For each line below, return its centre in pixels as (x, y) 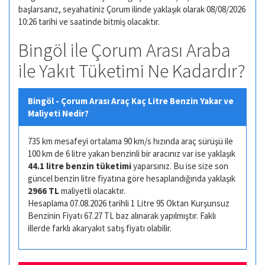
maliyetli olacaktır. (92, 190)
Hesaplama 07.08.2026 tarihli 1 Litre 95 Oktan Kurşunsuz (129, 203)
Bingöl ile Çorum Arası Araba (125, 50)
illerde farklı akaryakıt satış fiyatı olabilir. (100, 228)
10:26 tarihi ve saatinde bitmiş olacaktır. (89, 22)
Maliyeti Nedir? (58, 113)
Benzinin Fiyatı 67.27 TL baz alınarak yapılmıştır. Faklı (122, 215)
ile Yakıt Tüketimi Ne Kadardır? (132, 71)
